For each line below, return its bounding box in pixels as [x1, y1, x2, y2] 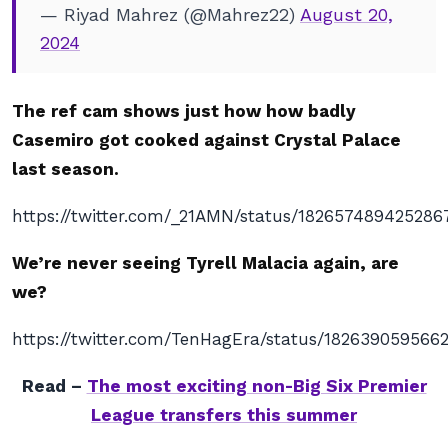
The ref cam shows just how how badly [12, 101, 356, 121]
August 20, [300, 4, 393, 25]
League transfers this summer [91, 405, 357, 425]
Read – [21, 376, 87, 396]
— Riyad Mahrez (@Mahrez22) [40, 4, 300, 25]
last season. [12, 159, 124, 179]
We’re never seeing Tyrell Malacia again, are [12, 253, 399, 273]
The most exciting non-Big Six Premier [86, 376, 427, 396]
